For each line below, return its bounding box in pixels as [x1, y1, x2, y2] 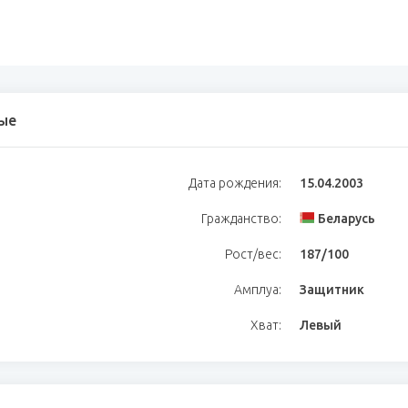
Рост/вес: [225, 247, 281, 261]
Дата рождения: [189, 176, 281, 190]
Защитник [300, 282, 364, 297]
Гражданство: [201, 211, 281, 226]
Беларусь [318, 211, 375, 226]
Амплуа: [234, 282, 281, 297]
